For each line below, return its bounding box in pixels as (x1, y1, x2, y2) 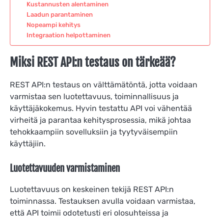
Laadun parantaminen (26, 11, 93, 19)
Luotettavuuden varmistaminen (10, 163, 120, 175)
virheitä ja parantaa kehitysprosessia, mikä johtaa (10, 115, 191, 125)
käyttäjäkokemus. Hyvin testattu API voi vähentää (10, 104, 192, 113)
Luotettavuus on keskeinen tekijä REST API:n (10, 184, 174, 194)
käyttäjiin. (10, 139, 46, 149)
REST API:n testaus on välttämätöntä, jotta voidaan (10, 80, 197, 90)
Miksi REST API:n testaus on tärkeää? (10, 55, 176, 70)
